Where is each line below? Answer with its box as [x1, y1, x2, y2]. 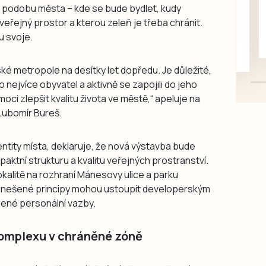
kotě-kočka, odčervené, [103, 30, 208, 43]
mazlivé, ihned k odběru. [103, 44, 206, 58]
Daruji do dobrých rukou [103, 15, 206, 29]
